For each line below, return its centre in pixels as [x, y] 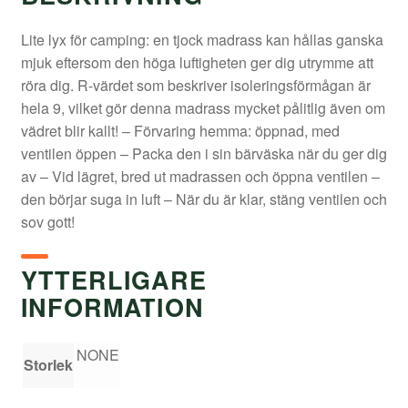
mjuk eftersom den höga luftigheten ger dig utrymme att [197, 63]
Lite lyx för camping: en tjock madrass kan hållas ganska [202, 40]
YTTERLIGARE [113, 279]
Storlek [48, 365]
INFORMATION [112, 306]
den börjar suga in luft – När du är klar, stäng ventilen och [204, 199]
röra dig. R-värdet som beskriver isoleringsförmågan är [195, 86]
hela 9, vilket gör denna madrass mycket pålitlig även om [203, 108]
